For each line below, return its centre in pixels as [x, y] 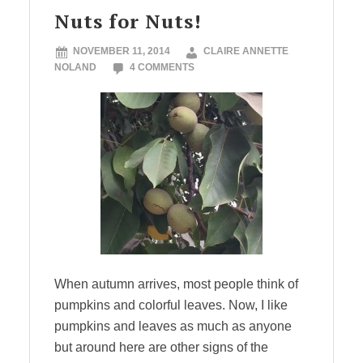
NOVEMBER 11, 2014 [122, 51]
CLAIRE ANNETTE [246, 51]
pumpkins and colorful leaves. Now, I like [171, 305]
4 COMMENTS [162, 67]
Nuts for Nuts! [128, 21]
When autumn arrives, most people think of [176, 284]
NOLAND [75, 67]
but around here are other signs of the [161, 347]
